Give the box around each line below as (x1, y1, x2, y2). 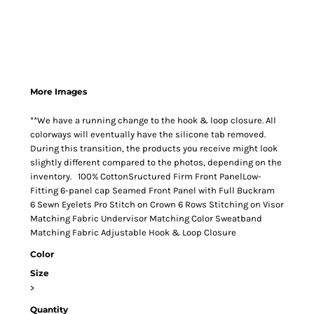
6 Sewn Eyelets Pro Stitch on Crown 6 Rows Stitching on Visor (30, 199, 284, 210)
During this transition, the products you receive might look (30, 143, 278, 153)
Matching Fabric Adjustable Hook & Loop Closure (30, 227, 236, 238)
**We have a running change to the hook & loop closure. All (30, 115, 276, 125)
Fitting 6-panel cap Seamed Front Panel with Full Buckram (30, 185, 275, 196)
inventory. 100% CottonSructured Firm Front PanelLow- (30, 171, 261, 182)
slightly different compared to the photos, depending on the (30, 157, 282, 168)
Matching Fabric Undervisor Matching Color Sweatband (30, 213, 262, 224)
